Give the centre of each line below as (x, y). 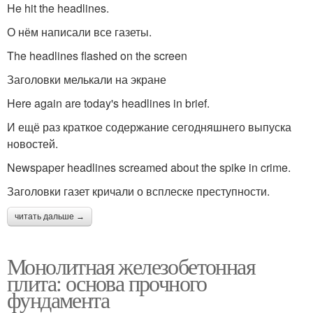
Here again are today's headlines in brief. (112, 103)
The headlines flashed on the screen (101, 56)
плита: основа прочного (107, 283)
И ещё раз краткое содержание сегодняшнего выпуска (149, 127)
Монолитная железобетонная (131, 266)
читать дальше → (50, 217)
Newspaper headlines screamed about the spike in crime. (153, 167)
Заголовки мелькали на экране (87, 79)
